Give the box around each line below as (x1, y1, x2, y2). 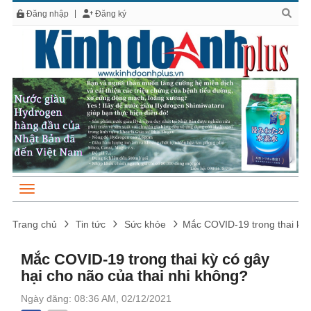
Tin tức (76, 218, 106, 230)
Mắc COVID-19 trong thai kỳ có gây (21, 250, 269, 268)
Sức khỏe (124, 218, 166, 230)
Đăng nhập (24, 9, 69, 19)
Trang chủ (12, 218, 57, 230)
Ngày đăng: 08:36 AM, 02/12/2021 (21, 292, 171, 304)
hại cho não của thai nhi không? (21, 267, 248, 285)
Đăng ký (93, 9, 126, 19)
